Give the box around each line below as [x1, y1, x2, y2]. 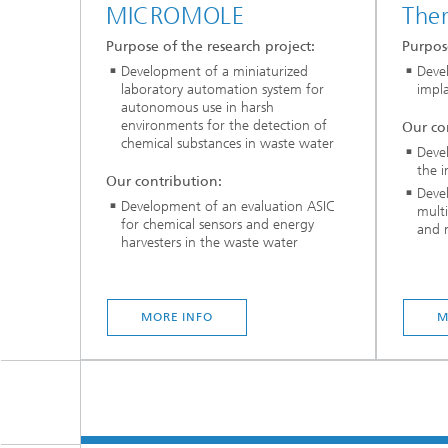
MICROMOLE [106, 2, 245, 30]
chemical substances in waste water [121, 135, 334, 153]
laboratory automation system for [121, 81, 324, 99]
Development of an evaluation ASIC [121, 197, 335, 215]
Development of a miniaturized [121, 63, 308, 81]
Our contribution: [106, 172, 222, 190]
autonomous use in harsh [121, 99, 274, 117]
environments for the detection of [121, 117, 327, 135]
